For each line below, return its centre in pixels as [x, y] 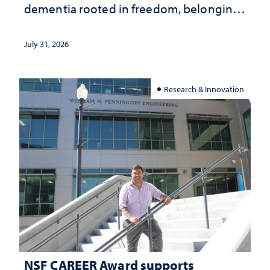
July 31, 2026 [46, 44]
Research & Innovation [204, 89]
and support [57, 27]
